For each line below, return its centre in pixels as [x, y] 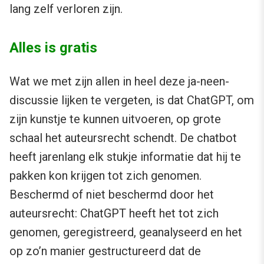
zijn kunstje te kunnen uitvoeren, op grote [115, 119]
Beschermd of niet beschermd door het [112, 195]
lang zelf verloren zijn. [66, 9]
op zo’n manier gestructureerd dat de [105, 251]
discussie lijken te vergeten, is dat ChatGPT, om [132, 100]
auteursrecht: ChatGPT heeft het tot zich [114, 214]
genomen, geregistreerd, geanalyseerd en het [126, 232]
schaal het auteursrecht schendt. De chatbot [123, 138]
